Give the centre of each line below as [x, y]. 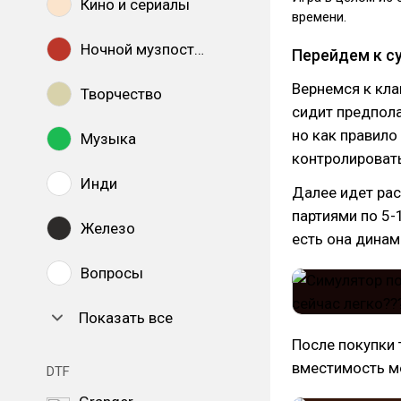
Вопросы [112, 273]
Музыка [108, 139]
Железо [108, 228]
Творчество [121, 94]
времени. [321, 17]
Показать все [126, 318]
